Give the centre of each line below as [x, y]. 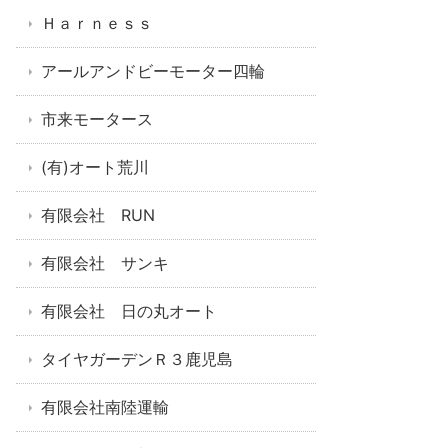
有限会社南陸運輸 [105, 407]
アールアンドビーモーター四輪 [153, 71]
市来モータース [97, 119]
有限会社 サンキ [105, 263]
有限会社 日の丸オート [129, 311]
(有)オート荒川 [95, 167]
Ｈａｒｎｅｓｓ [97, 23]
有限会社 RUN [98, 215]
